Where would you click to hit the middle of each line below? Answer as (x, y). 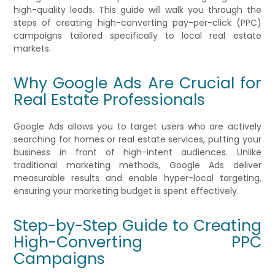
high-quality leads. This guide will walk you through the (137, 10)
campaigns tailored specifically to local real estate (137, 36)
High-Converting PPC (137, 242)
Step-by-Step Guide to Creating (137, 226)
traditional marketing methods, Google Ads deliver (137, 165)
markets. (33, 49)
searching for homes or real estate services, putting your (137, 140)
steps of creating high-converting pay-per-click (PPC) (137, 23)
